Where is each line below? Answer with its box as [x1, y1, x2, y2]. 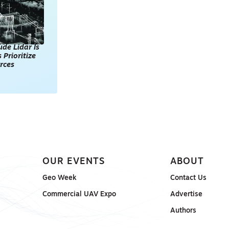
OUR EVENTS [42, 157, 105, 167]
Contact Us [170, 175, 207, 182]
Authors [170, 208, 197, 215]
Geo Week [42, 175, 77, 182]
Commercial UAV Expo [42, 191, 116, 198]
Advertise [170, 191, 203, 198]
